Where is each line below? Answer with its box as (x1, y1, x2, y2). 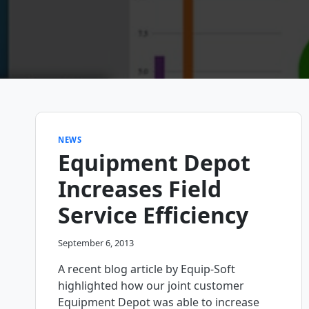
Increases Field (58, 173, 221, 203)
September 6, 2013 (58, 237, 134, 250)
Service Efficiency (58, 199, 248, 230)
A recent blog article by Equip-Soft (58, 261, 235, 277)
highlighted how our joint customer (58, 278, 244, 294)
